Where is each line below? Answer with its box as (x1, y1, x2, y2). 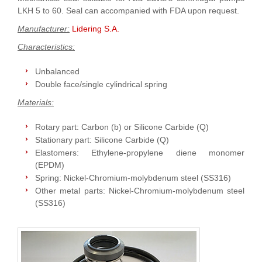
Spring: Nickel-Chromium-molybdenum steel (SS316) (35, 173, 231, 182)
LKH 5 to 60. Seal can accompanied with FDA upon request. (18, 5, 239, 15)
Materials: (18, 97, 54, 107)
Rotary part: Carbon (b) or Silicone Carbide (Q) (35, 122, 209, 132)
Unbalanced (35, 66, 80, 76)
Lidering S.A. (72, 23, 119, 33)
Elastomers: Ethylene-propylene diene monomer (35, 147, 244, 157)
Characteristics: (18, 42, 75, 51)
